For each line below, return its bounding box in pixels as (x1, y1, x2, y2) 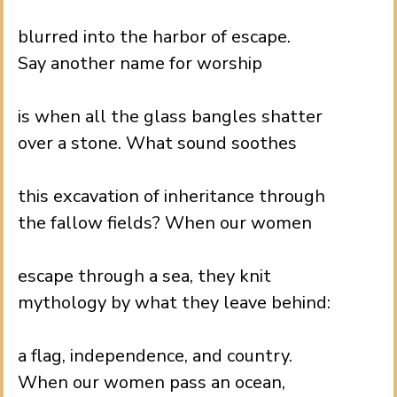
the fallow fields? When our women (18, 211, 312, 235)
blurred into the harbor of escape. (18, 25, 291, 49)
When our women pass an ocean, (18, 370, 285, 394)
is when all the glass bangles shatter (18, 105, 323, 128)
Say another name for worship (18, 51, 262, 75)
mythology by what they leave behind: (18, 291, 331, 315)
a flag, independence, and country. (18, 344, 292, 368)
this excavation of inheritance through (18, 184, 325, 208)
